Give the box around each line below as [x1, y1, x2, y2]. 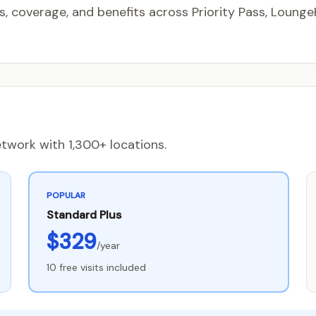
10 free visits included [47, 261, 147, 274]
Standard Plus [47, 207, 122, 222]
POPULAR [47, 190, 86, 201]
